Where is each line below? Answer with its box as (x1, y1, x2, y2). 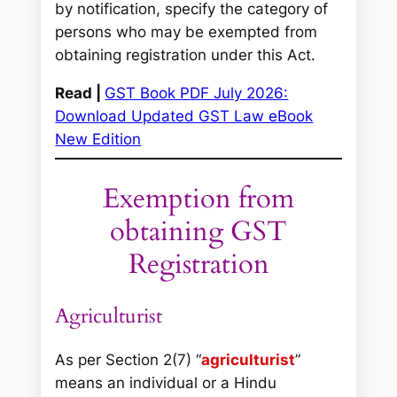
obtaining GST (110, 212, 287, 250)
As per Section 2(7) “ (55, 350, 202, 369)
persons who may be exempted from (55, 23, 318, 42)
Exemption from (103, 179, 294, 217)
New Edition (55, 129, 142, 148)
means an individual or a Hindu (55, 373, 277, 392)
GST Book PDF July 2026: (105, 83, 289, 102)
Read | (55, 83, 105, 102)
